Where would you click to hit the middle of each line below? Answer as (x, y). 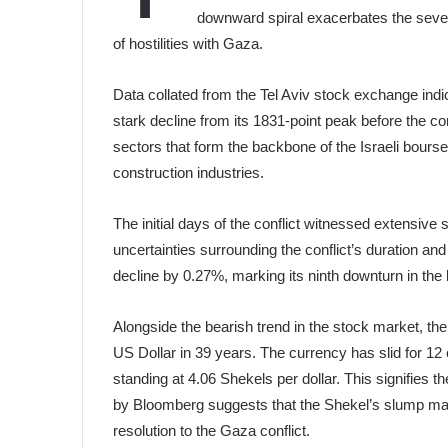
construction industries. (189, 172)
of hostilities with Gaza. (188, 43)
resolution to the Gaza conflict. (212, 430)
